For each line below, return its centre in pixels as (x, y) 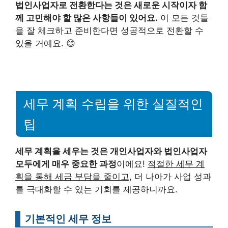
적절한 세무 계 (176, 164)
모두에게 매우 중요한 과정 (66, 164)
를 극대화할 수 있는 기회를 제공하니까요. (96, 189)
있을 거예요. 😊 (45, 44)
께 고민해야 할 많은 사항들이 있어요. (87, 18)
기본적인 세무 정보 (68, 218)
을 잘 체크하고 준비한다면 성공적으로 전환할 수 (109, 31)
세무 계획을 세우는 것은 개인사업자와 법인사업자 (111, 151)
